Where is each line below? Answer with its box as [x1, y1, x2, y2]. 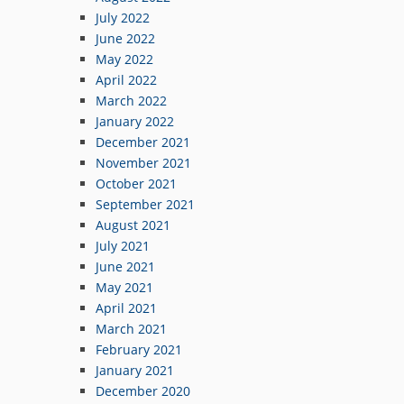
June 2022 [96, 29, 155, 47]
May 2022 [96, 50, 153, 68]
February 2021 [96, 340, 182, 358]
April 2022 [96, 70, 157, 88]
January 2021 [96, 361, 174, 379]
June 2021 [96, 257, 155, 275]
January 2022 [96, 112, 174, 130]
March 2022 [96, 91, 167, 109]
